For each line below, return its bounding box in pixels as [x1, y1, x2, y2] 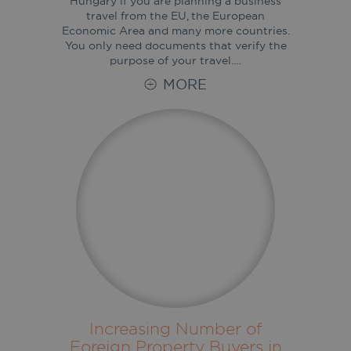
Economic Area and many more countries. [61, 23, 290, 38]
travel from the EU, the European [86, 8, 265, 23]
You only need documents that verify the [64, 38, 287, 52]
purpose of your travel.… [110, 52, 241, 67]
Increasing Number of [89, 317, 262, 338]
